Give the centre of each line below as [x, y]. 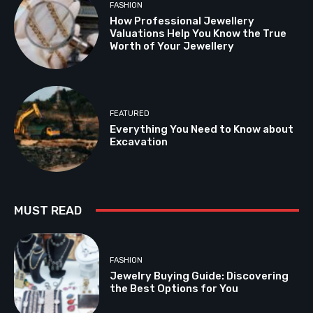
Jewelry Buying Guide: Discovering [199, 276]
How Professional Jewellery [182, 21]
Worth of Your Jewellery [172, 46]
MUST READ [48, 210]
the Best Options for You [174, 289]
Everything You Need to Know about [202, 130]
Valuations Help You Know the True [198, 33]
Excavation [139, 142]
